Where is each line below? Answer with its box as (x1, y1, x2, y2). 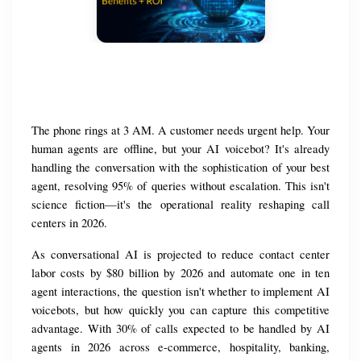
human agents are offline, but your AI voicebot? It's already (31, 141, 330, 157)
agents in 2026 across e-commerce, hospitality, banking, (31, 339, 330, 355)
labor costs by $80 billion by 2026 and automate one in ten (31, 265, 330, 281)
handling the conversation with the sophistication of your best (31, 160, 330, 176)
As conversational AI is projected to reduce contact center (31, 247, 330, 263)
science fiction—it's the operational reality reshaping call (31, 197, 330, 213)
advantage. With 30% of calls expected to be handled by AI (31, 321, 330, 337)
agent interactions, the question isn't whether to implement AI (31, 284, 330, 300)
